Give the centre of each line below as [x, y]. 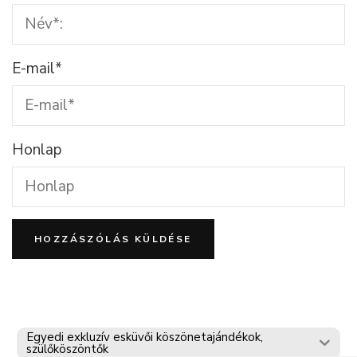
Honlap [37, 149]
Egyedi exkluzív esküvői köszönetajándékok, [145, 337]
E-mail [33, 68]
